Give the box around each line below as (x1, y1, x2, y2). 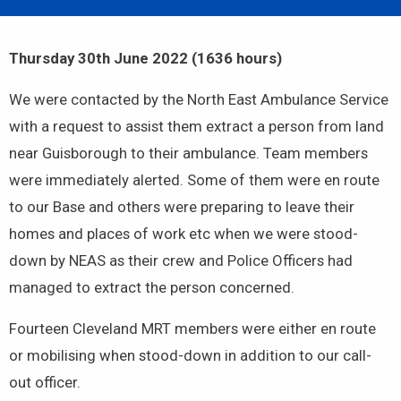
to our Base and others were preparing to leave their (9, 198, 354, 217)
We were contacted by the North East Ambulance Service (9, 90, 388, 109)
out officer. (9, 373, 81, 392)
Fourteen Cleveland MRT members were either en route (9, 320, 376, 338)
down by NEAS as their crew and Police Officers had (9, 252, 353, 270)
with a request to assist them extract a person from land (9, 117, 384, 136)
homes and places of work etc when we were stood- (9, 225, 358, 243)
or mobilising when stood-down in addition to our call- (9, 346, 371, 365)
